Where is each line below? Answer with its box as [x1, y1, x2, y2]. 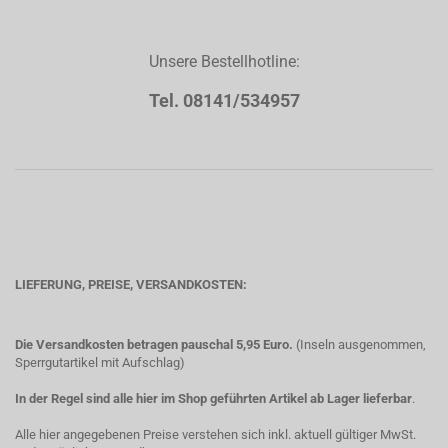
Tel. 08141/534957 [148, 90, 300, 111]
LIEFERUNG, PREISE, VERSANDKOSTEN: [15, 277, 247, 292]
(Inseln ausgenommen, [293, 337, 426, 352]
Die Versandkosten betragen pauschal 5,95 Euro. [15, 337, 293, 352]
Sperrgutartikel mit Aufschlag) [15, 355, 185, 370]
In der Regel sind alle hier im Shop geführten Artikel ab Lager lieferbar [15, 391, 412, 406]
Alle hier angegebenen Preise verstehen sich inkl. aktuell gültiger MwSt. [15, 427, 416, 442]
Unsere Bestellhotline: [148, 52, 300, 71]
